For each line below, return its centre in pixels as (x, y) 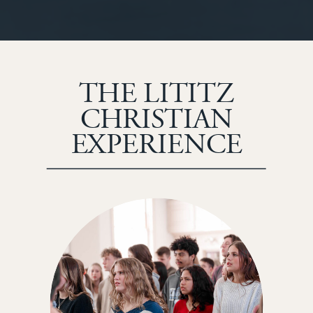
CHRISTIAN (156, 119)
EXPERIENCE (156, 145)
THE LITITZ (156, 94)
